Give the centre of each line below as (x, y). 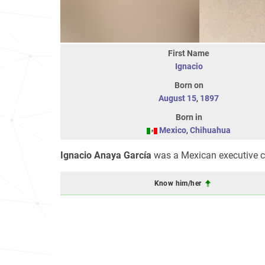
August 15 (177, 98)
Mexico (173, 130)
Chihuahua (210, 130)
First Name (189, 53)
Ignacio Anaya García (106, 155)
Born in (189, 117)
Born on (189, 85)
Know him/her (179, 183)
